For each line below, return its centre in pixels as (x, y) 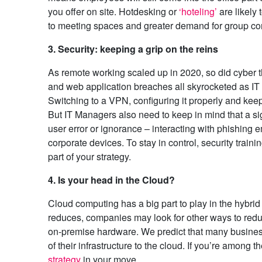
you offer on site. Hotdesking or (113, 12)
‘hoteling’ (198, 12)
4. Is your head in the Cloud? (111, 180)
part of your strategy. (89, 157)
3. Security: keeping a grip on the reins (133, 49)
